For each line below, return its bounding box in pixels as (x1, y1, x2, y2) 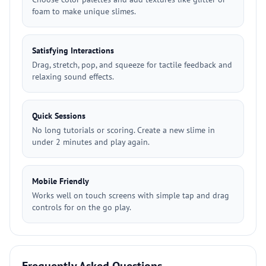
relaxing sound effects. (32, 71, 114, 82)
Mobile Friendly (32, 176, 89, 186)
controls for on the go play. (32, 202, 131, 213)
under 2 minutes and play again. (32, 137, 150, 147)
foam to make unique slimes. (32, 6, 136, 17)
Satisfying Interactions (32, 45, 114, 56)
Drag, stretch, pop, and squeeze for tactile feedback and (32, 59, 232, 70)
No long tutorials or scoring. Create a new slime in (32, 125, 215, 135)
